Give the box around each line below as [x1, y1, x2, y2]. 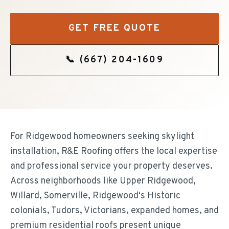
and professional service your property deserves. [10, 161, 213, 172]
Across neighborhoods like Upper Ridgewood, [10, 175, 196, 187]
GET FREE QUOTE [68, 22, 161, 34]
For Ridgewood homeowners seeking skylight [10, 131, 194, 143]
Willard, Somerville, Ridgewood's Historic [10, 190, 180, 202]
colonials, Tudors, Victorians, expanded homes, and [10, 205, 219, 217]
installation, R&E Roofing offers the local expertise [10, 146, 217, 157]
